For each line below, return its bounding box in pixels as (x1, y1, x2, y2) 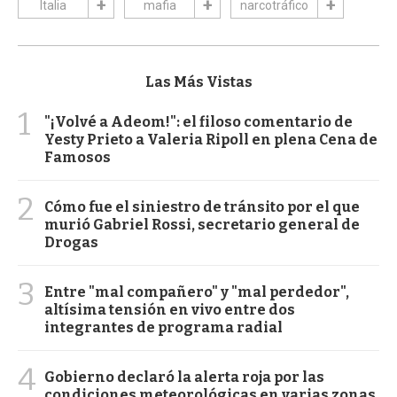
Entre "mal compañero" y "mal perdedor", (44, 283, 349, 300)
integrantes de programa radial (44, 318, 283, 336)
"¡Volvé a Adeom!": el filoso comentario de (44, 113, 353, 130)
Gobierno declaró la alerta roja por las (44, 368, 324, 385)
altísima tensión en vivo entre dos (44, 300, 295, 318)
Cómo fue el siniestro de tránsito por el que (44, 198, 360, 215)
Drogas (44, 233, 98, 251)
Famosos (44, 148, 111, 166)
